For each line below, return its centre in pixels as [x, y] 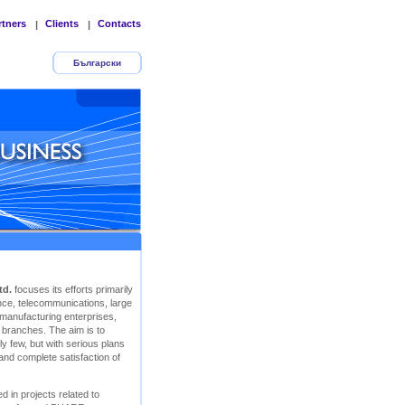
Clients [62, 24]
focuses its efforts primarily [72, 289]
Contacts [119, 24]
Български [97, 63]
